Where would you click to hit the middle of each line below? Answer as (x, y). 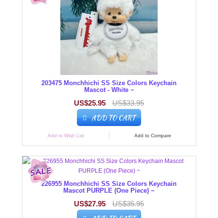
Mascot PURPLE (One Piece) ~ (109, 191)
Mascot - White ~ (109, 90)
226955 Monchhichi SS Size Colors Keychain (109, 184)
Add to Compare (153, 136)
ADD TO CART (113, 118)
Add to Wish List (66, 136)
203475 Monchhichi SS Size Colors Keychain (109, 83)
